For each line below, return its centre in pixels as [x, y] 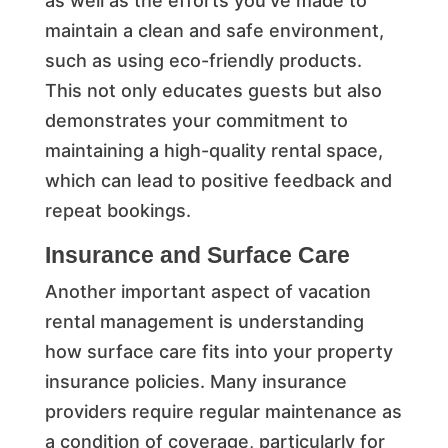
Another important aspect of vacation [207, 291]
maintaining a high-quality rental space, [213, 150]
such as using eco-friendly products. [203, 60]
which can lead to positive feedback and [218, 180]
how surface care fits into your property [218, 351]
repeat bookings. [117, 210]
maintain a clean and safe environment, [214, 30]
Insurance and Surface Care [197, 254]
